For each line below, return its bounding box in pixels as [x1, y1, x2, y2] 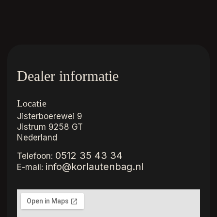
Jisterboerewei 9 [17, 111, 82, 122]
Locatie [17, 98, 46, 109]
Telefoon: [17, 151, 55, 161]
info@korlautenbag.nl [46, 161, 143, 173]
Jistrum [17, 122, 48, 132]
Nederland [17, 133, 57, 143]
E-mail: [17, 162, 46, 172]
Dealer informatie [17, 68, 119, 84]
